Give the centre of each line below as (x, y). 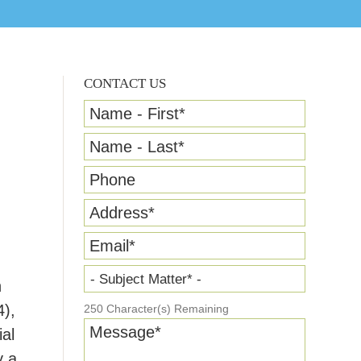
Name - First (134, 114)
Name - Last (134, 147)
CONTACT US (125, 83)
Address (119, 213)
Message (122, 332)
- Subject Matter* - (146, 279)
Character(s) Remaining (166, 309)
